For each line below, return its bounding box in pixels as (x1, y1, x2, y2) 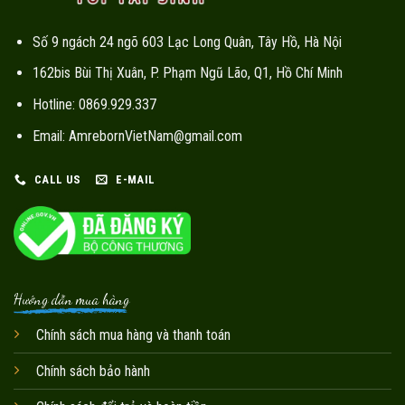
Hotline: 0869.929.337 (32, 95, 156, 113)
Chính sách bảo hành (35, 363, 150, 381)
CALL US (33, 173, 81, 187)
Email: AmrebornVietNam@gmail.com (32, 127, 242, 145)
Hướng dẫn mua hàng (13, 290, 129, 308)
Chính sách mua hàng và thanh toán (35, 326, 231, 344)
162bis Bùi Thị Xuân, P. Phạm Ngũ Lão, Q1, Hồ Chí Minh (32, 64, 343, 82)
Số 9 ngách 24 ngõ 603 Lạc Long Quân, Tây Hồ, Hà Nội (32, 33, 342, 51)
